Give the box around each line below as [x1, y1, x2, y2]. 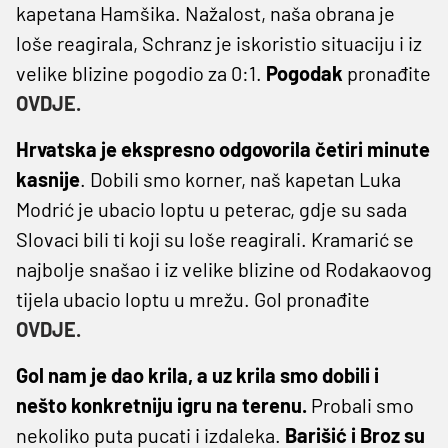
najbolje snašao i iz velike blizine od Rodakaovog [16, 256, 432, 281]
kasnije [16, 166, 80, 191]
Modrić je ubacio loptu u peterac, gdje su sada [16, 196, 407, 221]
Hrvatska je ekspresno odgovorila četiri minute [16, 136, 430, 161]
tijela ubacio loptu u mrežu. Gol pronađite [16, 286, 370, 311]
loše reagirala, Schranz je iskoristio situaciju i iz [16, 30, 422, 55]
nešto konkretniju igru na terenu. [16, 392, 307, 417]
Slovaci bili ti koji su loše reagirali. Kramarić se [16, 226, 414, 251]
